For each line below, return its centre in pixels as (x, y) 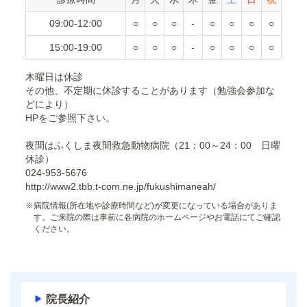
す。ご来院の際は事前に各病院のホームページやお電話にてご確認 (157, 218)
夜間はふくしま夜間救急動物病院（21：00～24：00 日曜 (153, 146)
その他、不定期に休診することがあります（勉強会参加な (150, 91)
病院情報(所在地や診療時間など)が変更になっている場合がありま (156, 206)
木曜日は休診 (54, 77)
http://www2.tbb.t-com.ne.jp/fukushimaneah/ (121, 187)
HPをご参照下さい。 (70, 118)
